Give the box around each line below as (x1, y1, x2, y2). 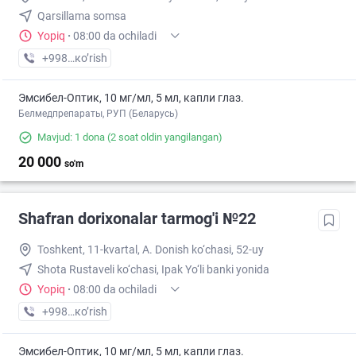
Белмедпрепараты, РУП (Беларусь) (18, 108, 178, 120)
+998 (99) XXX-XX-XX (41, 305, 149, 319)
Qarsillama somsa (37, 10, 126, 23)
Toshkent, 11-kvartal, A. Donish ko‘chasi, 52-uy (37, 243, 264, 257)
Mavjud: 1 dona (37, 131, 105, 144)
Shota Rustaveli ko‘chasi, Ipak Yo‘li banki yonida (37, 263, 269, 277)
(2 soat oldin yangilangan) (105, 131, 222, 144)
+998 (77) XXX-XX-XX (41, 52, 149, 65)
